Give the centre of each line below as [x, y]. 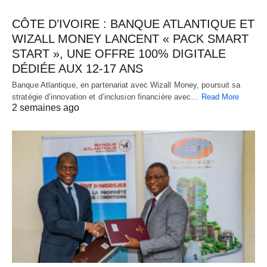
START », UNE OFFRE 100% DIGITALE [119, 54]
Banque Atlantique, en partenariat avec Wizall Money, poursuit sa [126, 85]
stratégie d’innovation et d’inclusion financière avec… [107, 97]
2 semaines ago [46, 108]
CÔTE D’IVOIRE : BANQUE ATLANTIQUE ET [133, 24]
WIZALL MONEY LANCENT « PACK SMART [130, 39]
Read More [220, 97]
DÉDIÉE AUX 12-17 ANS [77, 69]
